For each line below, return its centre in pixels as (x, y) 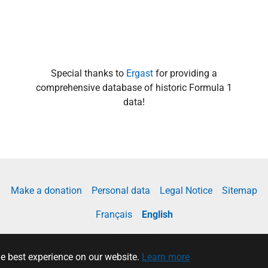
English (157, 214)
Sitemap (240, 191)
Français (114, 214)
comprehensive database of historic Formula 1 (134, 88)
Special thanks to (89, 73)
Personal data (121, 191)
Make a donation (46, 191)
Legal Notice (186, 191)
